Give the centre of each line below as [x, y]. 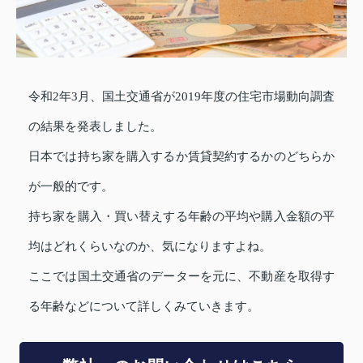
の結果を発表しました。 [95, 126]
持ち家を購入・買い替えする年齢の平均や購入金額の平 [181, 216]
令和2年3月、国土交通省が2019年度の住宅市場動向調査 [181, 96]
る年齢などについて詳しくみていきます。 [144, 306]
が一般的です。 [71, 186]
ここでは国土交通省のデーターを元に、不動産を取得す [181, 276]
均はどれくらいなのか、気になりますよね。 [150, 246]
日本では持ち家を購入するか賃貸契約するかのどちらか [181, 156]
